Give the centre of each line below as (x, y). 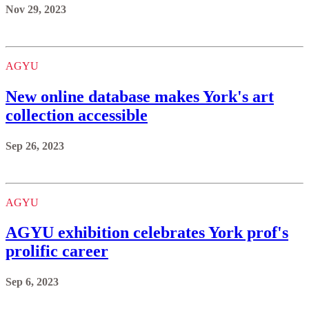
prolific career (57, 251)
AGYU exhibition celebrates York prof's (147, 233)
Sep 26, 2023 (35, 146)
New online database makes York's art (140, 96)
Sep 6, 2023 (32, 282)
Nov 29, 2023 (36, 9)
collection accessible (77, 115)
